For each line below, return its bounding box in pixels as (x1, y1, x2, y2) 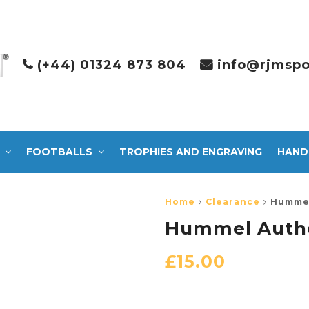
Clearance (206, 196, 260, 207)
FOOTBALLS (26, 145, 92, 158)
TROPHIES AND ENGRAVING (119, 145, 262, 158)
